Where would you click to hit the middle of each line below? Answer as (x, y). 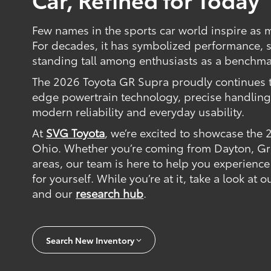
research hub (110, 193)
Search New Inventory (90, 240)
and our (54, 193)
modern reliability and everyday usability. (139, 112)
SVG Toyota (76, 133)
